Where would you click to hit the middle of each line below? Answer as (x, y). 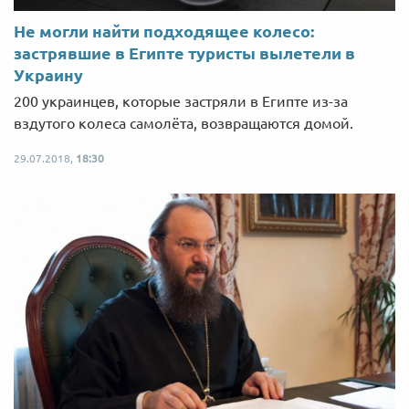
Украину (48, 74)
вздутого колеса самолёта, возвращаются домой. (184, 123)
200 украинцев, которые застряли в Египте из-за (181, 101)
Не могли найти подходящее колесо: (164, 31)
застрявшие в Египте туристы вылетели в (184, 52)
